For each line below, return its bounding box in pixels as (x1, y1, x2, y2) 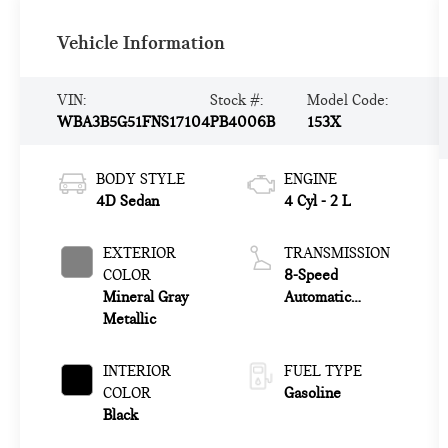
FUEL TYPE (283, 362, 362, 381)
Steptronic (283, 310, 352, 329)
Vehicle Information (56, 30, 225, 54)
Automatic (283, 288, 351, 307)
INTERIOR (102, 362, 171, 381)
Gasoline (283, 384, 341, 403)
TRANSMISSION (283, 244, 390, 263)
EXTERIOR (102, 244, 176, 263)
